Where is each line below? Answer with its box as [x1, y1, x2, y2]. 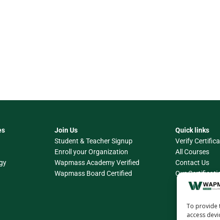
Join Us [55, 126, 78, 134]
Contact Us [175, 159, 209, 166]
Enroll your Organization [55, 148, 128, 156]
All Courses [175, 148, 209, 156]
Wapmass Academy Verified [55, 159, 139, 166]
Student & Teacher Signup [55, 137, 133, 145]
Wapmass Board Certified [55, 169, 132, 177]
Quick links [175, 126, 209, 134]
